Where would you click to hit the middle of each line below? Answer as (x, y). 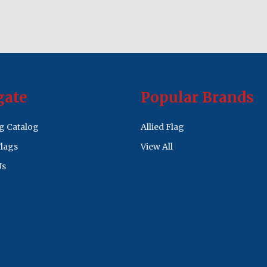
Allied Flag (162, 127)
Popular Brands (197, 97)
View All (157, 146)
